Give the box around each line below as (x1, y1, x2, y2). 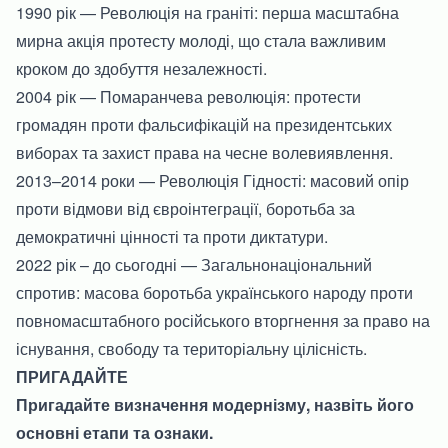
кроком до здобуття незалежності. (16, 56, 267, 80)
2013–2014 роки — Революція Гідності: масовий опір (16, 168, 409, 192)
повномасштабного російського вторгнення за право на (16, 308, 430, 332)
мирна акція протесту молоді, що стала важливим (16, 28, 386, 52)
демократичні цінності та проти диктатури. (16, 224, 328, 248)
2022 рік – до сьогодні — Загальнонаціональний (16, 252, 372, 276)
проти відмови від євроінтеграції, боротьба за (16, 196, 355, 220)
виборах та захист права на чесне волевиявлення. (16, 140, 393, 164)
